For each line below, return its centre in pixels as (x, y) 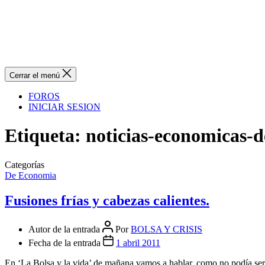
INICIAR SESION (64, 107)
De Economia (30, 175)
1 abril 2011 (138, 243)
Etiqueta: (43, 136)
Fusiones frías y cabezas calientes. (107, 200)
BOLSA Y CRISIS (167, 229)
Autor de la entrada (65, 229)
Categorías (25, 164)
